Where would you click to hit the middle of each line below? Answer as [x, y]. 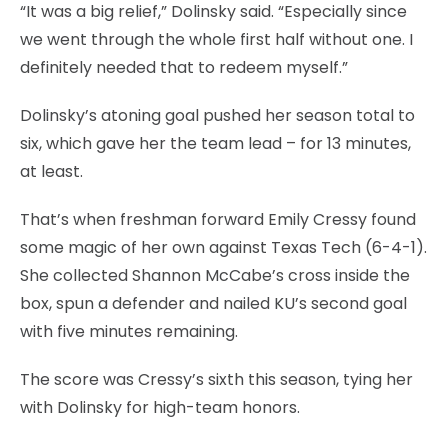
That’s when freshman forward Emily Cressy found [218, 219]
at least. [51, 171]
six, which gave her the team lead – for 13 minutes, [215, 143]
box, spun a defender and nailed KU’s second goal [213, 303]
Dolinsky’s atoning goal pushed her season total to [217, 115]
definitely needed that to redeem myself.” [184, 67]
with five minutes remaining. [129, 331]
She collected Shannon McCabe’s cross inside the [215, 275]
